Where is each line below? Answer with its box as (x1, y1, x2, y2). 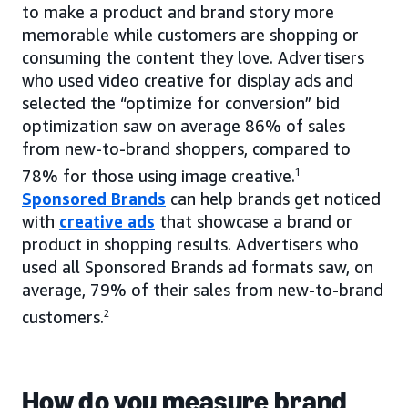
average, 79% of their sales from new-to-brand (22, 279, 383, 300)
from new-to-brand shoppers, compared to (22, 138, 351, 158)
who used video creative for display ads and (22, 69, 353, 90)
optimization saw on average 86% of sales (22, 115, 345, 136)
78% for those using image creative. (22, 165, 295, 186)
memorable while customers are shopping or (22, 24, 359, 45)
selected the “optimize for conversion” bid (22, 92, 340, 113)
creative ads (59, 210, 155, 231)
